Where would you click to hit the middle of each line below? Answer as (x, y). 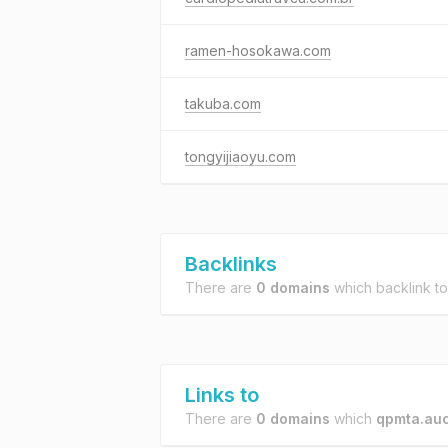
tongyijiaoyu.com (240, 156)
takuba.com (223, 103)
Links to (222, 395)
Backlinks (231, 264)
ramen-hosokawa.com (258, 50)
